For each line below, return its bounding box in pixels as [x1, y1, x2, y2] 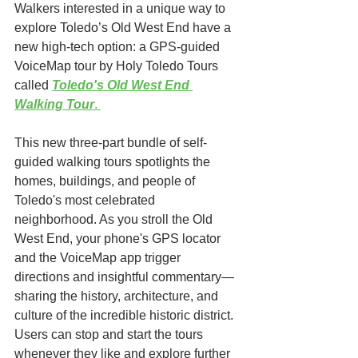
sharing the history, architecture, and [14, 288, 221, 303]
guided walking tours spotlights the [14, 154, 213, 169]
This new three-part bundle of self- [14, 135, 207, 149]
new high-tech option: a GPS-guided [14, 39, 223, 54]
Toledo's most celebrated [14, 193, 158, 207]
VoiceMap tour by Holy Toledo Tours [14, 58, 221, 73]
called [14, 78, 52, 92]
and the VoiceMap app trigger [14, 250, 184, 265]
